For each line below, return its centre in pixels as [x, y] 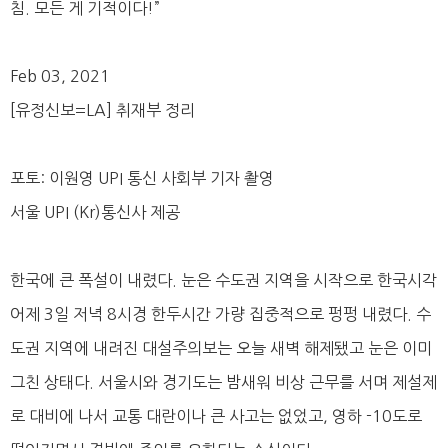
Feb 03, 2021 [60, 76]
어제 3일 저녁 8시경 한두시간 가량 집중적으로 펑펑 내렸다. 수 [220, 314]
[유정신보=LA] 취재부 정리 [102, 110]
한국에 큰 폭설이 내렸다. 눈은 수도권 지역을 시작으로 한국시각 [223, 280]
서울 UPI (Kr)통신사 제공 [95, 212]
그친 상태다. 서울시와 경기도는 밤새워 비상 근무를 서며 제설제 [223, 382]
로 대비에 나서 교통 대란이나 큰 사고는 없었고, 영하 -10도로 [216, 416]
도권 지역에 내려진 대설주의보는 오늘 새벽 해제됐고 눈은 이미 [221, 348]
